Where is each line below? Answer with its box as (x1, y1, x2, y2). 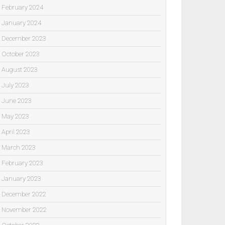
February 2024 (2, 3, 43, 11)
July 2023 (2, 81, 29, 89)
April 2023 (2, 128, 30, 136)
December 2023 (2, 34, 46, 42)
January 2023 (2, 174, 41, 182)
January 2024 (2, 19, 41, 27)
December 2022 (2, 190, 46, 198)
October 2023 (2, 50, 40, 58)
